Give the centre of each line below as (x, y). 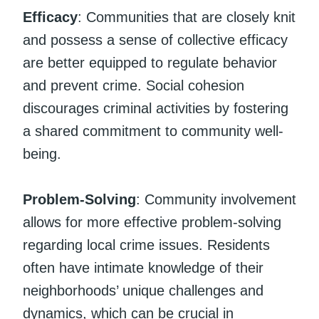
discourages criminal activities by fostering (156, 108)
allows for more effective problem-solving (152, 222)
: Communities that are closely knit (187, 17)
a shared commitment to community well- (153, 131)
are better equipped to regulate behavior (150, 62)
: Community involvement (216, 199)
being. (42, 153)
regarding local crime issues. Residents (146, 245)
